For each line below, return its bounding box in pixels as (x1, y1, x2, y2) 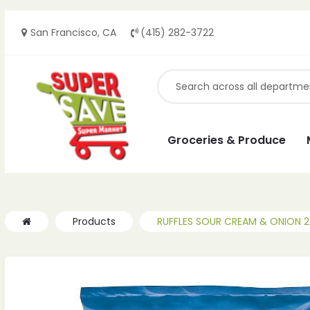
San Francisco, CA (30, 26, 116, 39)
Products (73, 215, 116, 229)
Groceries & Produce (167, 132, 286, 148)
